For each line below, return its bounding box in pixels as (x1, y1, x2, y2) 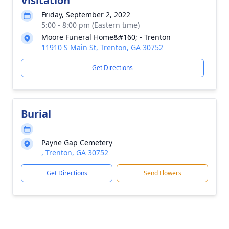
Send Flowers (143, 169, 181, 177)
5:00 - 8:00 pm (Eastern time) (41, 20, 140, 30)
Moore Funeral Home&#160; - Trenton (41, 32, 171, 42)
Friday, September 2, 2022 (41, 10, 130, 19)
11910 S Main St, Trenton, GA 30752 (41, 42, 163, 52)
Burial (21, 107, 51, 121)
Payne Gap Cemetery (41, 138, 112, 147)
